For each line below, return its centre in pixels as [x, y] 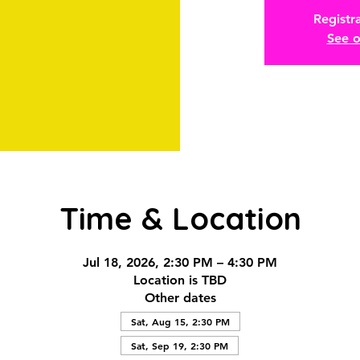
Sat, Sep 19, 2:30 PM [179, 346]
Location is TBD [180, 280]
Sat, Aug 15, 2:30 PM [180, 321]
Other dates [180, 298]
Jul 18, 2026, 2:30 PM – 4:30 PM [180, 262]
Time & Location [180, 219]
